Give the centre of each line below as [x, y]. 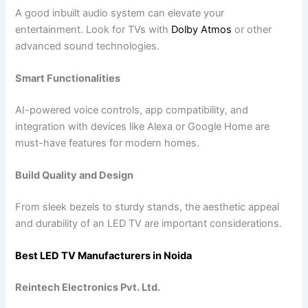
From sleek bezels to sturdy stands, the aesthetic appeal [147, 207]
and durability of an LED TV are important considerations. [149, 224]
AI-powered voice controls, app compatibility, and [132, 110]
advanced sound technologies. [88, 46]
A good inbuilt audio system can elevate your [120, 13]
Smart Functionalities [68, 79]
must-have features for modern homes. [108, 143]
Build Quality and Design [75, 176]
